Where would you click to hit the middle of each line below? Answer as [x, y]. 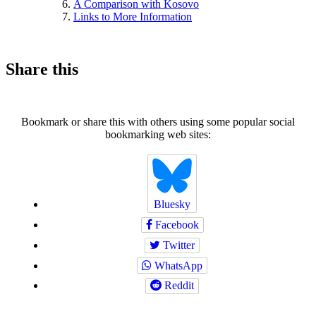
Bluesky [172, 205]
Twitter [177, 245]
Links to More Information [133, 17]
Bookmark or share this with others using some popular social [158, 122]
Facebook [175, 225]
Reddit [178, 286]
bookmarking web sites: [158, 134]
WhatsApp [177, 265]
